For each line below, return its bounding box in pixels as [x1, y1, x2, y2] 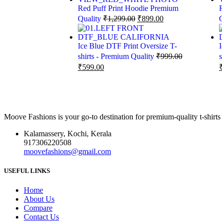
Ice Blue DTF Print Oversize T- [78, 42, 177, 51]
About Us [24, 195, 55, 204]
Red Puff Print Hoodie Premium [78, 4, 178, 13]
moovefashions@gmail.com [24, 147, 111, 156]
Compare [24, 204, 53, 213]
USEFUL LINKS [4, 167, 50, 175]
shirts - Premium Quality [78, 52, 156, 61]
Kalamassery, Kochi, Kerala [24, 129, 111, 138]
